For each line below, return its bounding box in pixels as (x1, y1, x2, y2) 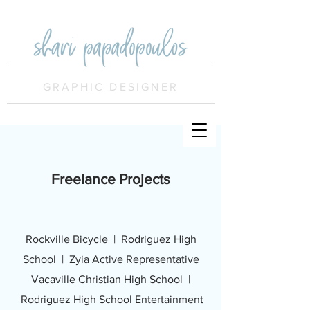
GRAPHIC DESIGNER (42, 81, 179, 93)
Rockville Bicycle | (25, 233, 121, 245)
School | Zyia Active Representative (22, 253, 199, 265)
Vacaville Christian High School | (31, 273, 190, 285)
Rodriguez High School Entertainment (21, 293, 203, 305)
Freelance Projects (51, 171, 170, 187)
